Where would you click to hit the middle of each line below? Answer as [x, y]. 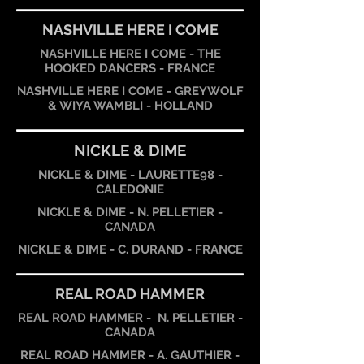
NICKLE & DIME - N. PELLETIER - [130, 212]
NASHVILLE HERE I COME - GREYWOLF [130, 91]
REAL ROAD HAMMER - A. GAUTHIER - [130, 355]
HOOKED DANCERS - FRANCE [130, 68]
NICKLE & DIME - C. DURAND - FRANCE [130, 249]
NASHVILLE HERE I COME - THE [130, 54]
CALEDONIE [130, 189]
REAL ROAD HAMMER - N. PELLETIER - [130, 318]
